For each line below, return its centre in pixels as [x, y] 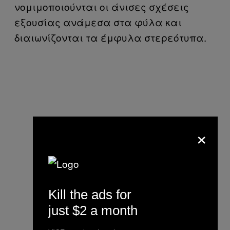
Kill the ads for [90, 194]
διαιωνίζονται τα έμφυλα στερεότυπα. [110, 37]
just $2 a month [93, 210]
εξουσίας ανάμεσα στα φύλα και [98, 22]
